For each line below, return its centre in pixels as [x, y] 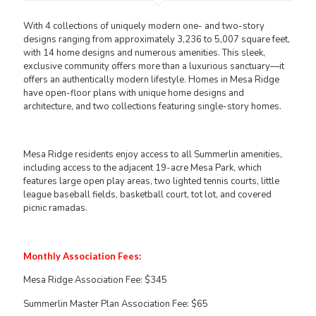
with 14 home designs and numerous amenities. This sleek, [144, 53]
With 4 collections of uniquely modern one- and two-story [144, 26]
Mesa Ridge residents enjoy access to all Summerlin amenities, [153, 155]
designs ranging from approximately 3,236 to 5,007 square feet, [157, 40]
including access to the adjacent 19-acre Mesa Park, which [142, 168]
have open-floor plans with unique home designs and [134, 93]
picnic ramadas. [55, 208]
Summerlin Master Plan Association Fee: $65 [116, 304]
